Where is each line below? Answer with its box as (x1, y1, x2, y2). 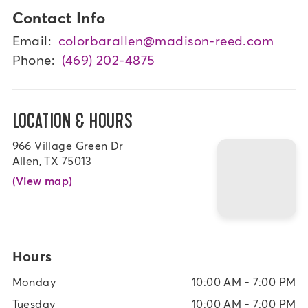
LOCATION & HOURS (12, 110, 133, 134)
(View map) (12, 174, 73, 188)
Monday (12, 275, 56, 289)
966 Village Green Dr (12, 139, 124, 153)
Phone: (12, 52, 56, 68)
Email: (12, 32, 52, 49)
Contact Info (12, 8, 106, 27)
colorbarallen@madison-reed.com (58, 32, 274, 49)
